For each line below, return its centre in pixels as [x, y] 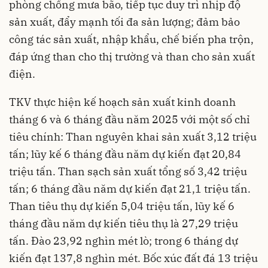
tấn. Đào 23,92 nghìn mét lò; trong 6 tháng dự [124, 241]
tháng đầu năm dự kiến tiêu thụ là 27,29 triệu [124, 224]
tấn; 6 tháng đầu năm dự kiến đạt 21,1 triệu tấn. [130, 189]
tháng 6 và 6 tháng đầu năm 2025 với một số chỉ [130, 120]
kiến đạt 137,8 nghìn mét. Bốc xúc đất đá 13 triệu [133, 258]
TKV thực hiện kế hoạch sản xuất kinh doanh [122, 102]
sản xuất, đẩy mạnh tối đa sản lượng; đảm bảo [124, 22]
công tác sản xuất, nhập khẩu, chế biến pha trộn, [131, 39]
